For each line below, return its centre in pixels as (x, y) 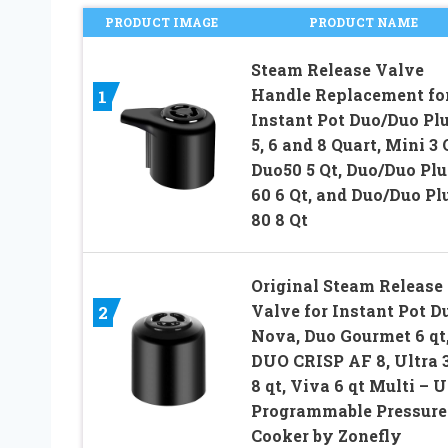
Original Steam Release (346, 286)
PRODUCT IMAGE (161, 22)
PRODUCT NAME (364, 22)
